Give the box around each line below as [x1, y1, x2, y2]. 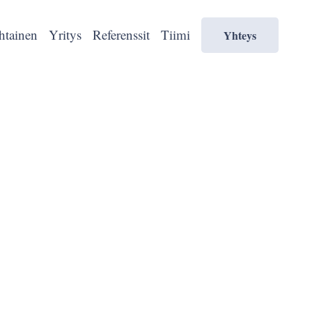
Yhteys [224, 26, 256, 43]
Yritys [49, 26, 81, 43]
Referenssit [93, 26, 150, 43]
